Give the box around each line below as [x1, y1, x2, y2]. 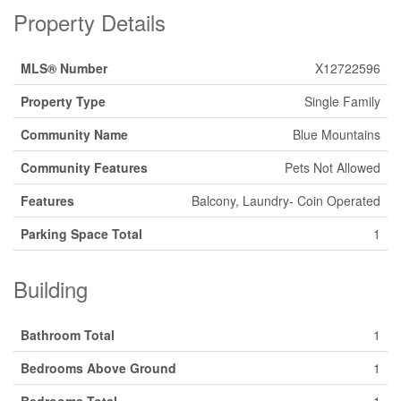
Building [13, 273, 88, 304]
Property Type [21, 92, 106, 110]
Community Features [21, 158, 148, 176]
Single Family [304, 92, 380, 110]
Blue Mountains [293, 125, 380, 143]
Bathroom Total [21, 326, 115, 344]
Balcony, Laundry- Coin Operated [192, 192, 380, 209]
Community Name [21, 125, 128, 143]
